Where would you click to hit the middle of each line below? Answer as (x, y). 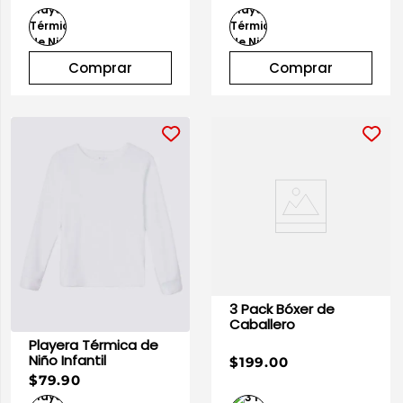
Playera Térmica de (85, 345)
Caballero (262, 324)
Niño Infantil (67, 360)
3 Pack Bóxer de (273, 309)
